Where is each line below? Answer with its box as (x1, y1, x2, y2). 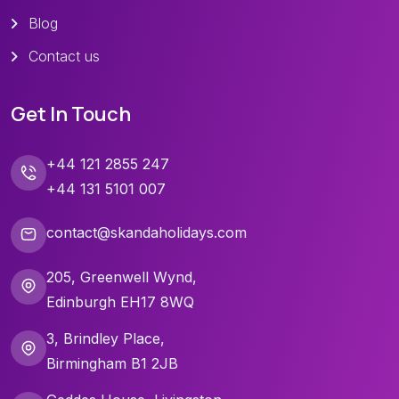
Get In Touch (11, 101, 131, 128)
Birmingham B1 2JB (46, 354, 178, 373)
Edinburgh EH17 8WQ (46, 292, 194, 311)
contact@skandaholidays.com (46, 223, 247, 241)
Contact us (28, 47, 100, 66)
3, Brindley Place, (46, 330, 165, 348)
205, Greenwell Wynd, (46, 267, 197, 286)
